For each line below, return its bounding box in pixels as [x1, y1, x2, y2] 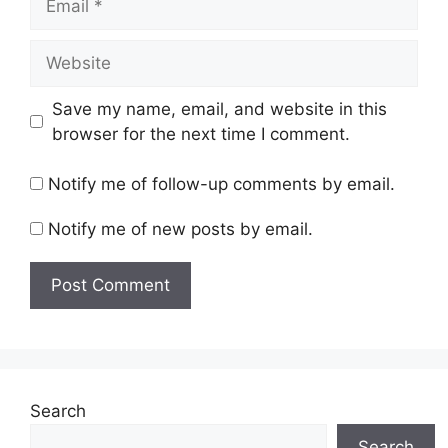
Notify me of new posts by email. [48, 219, 313, 240]
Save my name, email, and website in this [51, 98, 387, 119]
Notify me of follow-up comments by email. [48, 174, 395, 195]
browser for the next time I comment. [51, 123, 350, 144]
